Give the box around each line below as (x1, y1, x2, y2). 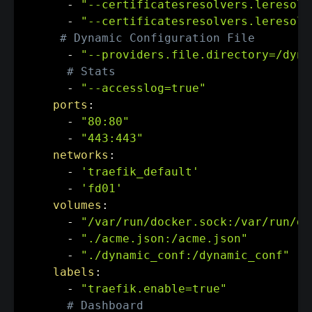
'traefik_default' (81, 164, 199, 178)
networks (53, 148, 109, 162)
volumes (53, 198, 102, 212)
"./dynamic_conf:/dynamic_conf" (81, 248, 290, 262)
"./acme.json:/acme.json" (81, 231, 248, 245)
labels (53, 265, 95, 279)
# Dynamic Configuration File (60, 31, 255, 45)
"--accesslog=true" (81, 81, 206, 95)
